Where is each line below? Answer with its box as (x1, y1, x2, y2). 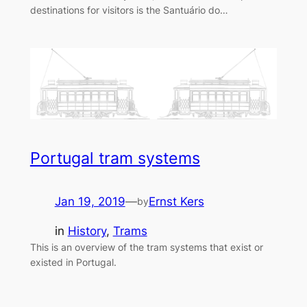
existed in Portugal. (29, 256, 116, 269)
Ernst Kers (148, 195, 204, 209)
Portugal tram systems (29, 149, 200, 169)
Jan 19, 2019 (54, 195, 125, 209)
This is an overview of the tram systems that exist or (29, 241, 263, 254)
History (67, 224, 106, 238)
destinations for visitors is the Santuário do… (29, 4, 228, 16)
